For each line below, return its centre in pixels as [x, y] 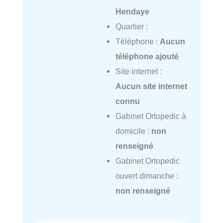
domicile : [133, 131]
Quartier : [131, 27]
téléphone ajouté [147, 56]
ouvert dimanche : [147, 176]
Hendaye [132, 12]
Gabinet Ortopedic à [151, 116]
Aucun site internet [151, 86]
